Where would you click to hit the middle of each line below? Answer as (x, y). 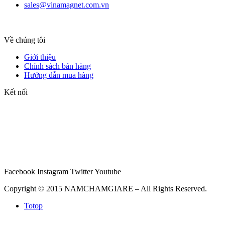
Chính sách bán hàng (58, 66)
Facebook (20, 171)
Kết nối (16, 92)
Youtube (108, 171)
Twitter (82, 171)
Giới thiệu (40, 57)
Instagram (53, 171)
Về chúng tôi (25, 40)
